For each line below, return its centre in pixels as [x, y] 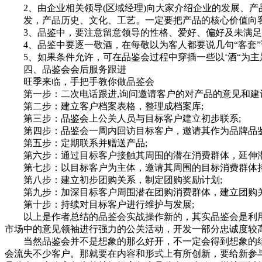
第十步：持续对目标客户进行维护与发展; [99, 204]
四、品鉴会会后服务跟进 [65, 69]
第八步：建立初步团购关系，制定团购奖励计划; [113, 180]
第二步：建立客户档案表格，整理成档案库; [104, 106]
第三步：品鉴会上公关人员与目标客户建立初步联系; [123, 118]
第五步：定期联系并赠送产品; [76, 143]
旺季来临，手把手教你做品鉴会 [80, 81]
